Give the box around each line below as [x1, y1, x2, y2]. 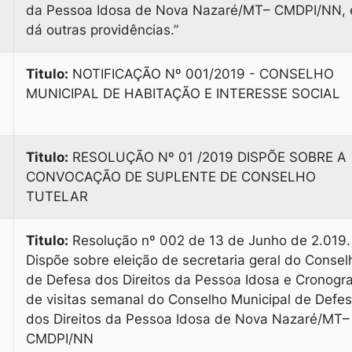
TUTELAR [26, 189, 88, 204]
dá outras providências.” [26, 22, 178, 38]
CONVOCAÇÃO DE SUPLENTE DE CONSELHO [26, 169, 316, 185]
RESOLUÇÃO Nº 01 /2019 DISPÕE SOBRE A [68, 149, 346, 165]
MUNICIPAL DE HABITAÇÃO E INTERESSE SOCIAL [26, 86, 340, 101]
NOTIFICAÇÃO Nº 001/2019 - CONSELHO [68, 66, 334, 82]
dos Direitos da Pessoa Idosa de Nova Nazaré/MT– [26, 311, 350, 327]
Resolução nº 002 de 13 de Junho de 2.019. [68, 233, 350, 248]
